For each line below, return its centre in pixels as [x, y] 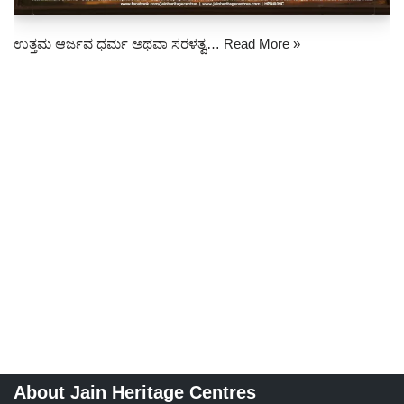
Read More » [262, 43]
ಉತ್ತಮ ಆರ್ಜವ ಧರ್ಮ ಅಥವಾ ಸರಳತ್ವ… [119, 43]
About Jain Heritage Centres [135, 392]
